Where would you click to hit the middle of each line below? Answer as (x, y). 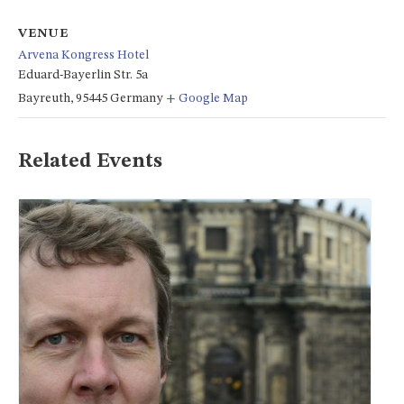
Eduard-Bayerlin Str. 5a (83, 74)
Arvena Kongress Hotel (83, 55)
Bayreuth (44, 98)
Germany (137, 98)
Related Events (90, 161)
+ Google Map (207, 98)
